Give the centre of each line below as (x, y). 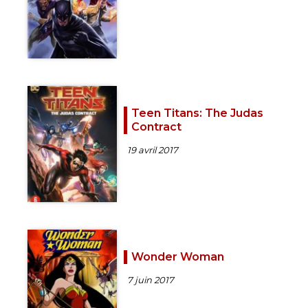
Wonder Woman (178, 256)
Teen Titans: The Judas (197, 113)
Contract (156, 127)
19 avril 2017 (153, 150)
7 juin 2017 (151, 279)
